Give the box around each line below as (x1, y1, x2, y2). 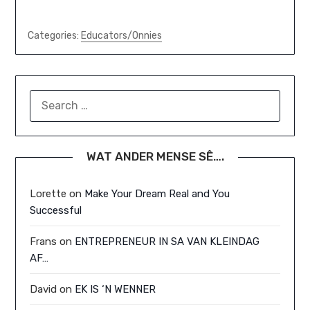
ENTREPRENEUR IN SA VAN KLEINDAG (75, 235, 260, 248)
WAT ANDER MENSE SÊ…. (86, 149, 224, 164)
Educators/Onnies (80, 30, 162, 42)
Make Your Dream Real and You (84, 188, 230, 201)
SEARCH (29, 91, 71, 104)
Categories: (27, 30, 81, 42)
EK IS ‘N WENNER (75, 283, 156, 296)
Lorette (30, 188, 67, 201)
